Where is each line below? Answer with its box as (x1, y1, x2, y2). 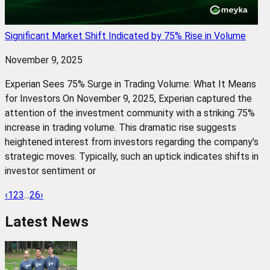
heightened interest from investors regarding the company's (5, 136, 259, 148)
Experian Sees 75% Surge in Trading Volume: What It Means (5, 78, 256, 90)
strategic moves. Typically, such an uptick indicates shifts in (5, 150, 259, 162)
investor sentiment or (5, 165, 96, 177)
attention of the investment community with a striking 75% (5, 107, 255, 119)
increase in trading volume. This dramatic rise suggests (5, 121, 236, 133)
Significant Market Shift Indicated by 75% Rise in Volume (5, 30, 246, 42)
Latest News (5, 213, 89, 230)
